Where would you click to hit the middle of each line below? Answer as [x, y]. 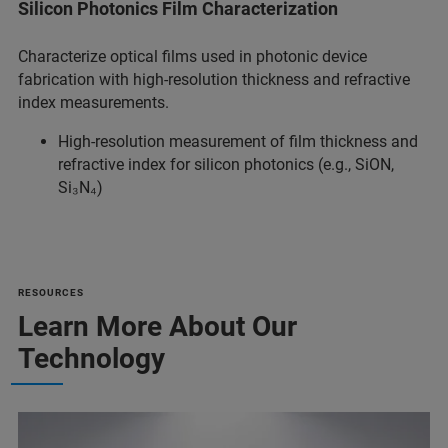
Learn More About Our [157, 326]
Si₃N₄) [80, 187]
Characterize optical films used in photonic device [192, 56]
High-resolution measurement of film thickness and [238, 141]
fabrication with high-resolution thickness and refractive [214, 79]
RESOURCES [51, 292]
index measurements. [93, 102]
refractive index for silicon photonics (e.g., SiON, [226, 164]
